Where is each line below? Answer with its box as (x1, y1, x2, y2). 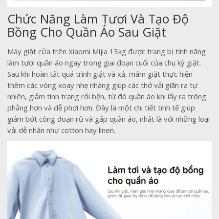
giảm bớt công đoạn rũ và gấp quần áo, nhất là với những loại (7, 114, 210, 124)
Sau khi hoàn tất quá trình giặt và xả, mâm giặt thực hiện (7, 69, 193, 79)
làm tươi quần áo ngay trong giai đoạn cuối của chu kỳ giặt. (7, 58, 201, 68)
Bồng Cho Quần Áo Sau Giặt (7, 23, 166, 41)
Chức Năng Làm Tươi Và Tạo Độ (7, 10, 189, 27)
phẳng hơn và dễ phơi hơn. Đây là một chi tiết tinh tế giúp (7, 103, 195, 113)
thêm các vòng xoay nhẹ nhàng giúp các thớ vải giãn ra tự (7, 80, 197, 90)
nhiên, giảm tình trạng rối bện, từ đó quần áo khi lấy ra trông (7, 91, 206, 102)
